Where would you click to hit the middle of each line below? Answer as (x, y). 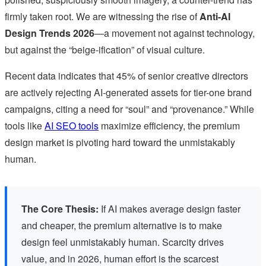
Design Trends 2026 (50, 33)
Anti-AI (215, 17)
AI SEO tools (72, 126)
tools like (25, 126)
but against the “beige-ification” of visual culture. (105, 50)
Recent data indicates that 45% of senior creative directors (126, 76)
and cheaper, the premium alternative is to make (122, 226)
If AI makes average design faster (170, 209)
